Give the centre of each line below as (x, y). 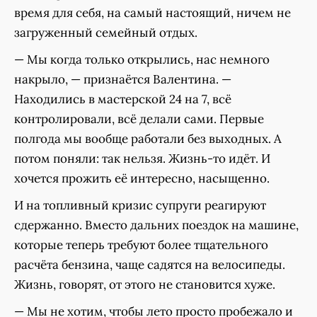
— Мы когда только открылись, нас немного (142, 59)
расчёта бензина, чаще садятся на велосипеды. (150, 264)
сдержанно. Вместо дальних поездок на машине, (156, 225)
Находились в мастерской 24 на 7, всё (123, 99)
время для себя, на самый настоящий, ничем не (152, 12)
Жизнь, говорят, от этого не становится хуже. (145, 284)
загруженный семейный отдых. (106, 32)
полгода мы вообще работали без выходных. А (148, 138)
